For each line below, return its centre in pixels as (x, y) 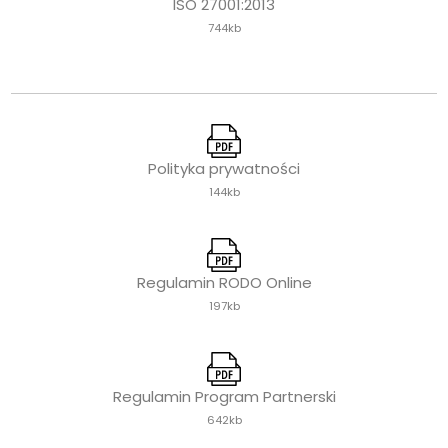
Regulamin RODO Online (224, 283)
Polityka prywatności (224, 169)
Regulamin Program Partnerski (224, 397)
